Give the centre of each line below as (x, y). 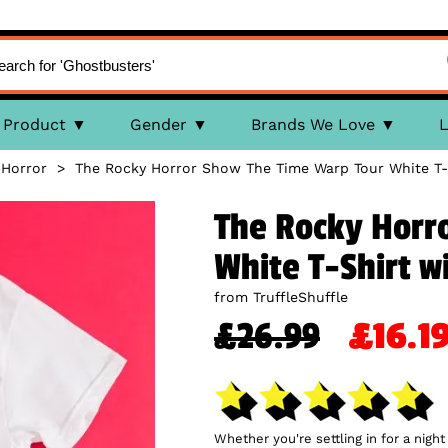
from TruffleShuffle (281, 297)
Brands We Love (312, 124)
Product (34, 124)
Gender (158, 124)
